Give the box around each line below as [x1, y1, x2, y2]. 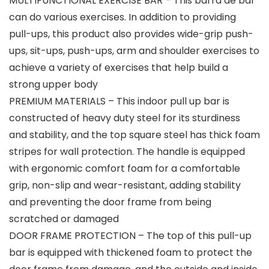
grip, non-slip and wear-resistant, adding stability [9, 178, 241, 193]
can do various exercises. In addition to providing [9, 10, 236, 25]
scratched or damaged [9, 212, 119, 226]
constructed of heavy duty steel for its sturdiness [9, 111, 240, 125]
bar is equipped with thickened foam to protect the [9, 246, 252, 260]
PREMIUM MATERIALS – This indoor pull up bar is [9, 94, 229, 109]
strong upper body [9, 77, 98, 92]
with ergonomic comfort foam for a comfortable [9, 162, 240, 176]
